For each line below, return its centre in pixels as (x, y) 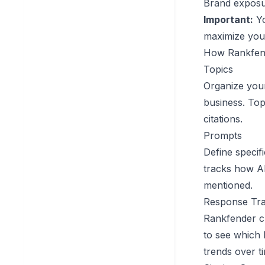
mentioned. (228, 185)
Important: (228, 20)
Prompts (223, 135)
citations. (223, 119)
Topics (218, 69)
